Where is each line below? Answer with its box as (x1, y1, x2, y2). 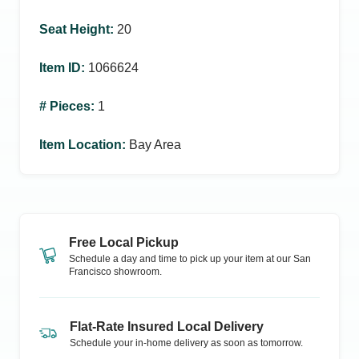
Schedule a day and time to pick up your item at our (69, 253, 291, 264)
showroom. (111, 266, 162, 277)
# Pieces (39, 99, 91, 113)
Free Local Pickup (69, 236, 179, 249)
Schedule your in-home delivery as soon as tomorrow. (70, 337, 303, 349)
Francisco (69, 266, 111, 277)
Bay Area (129, 138, 181, 151)
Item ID (39, 61, 81, 75)
